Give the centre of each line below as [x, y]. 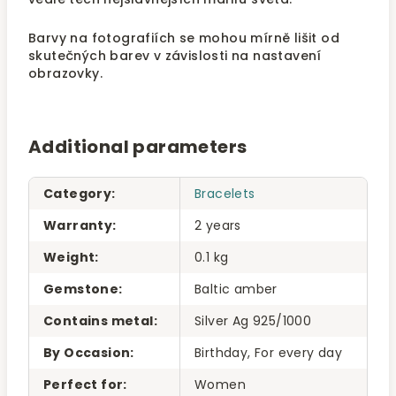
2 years [218, 225]
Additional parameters [138, 147]
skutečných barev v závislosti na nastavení [175, 56]
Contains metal [99, 321]
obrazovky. [68, 73]
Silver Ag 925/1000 [253, 321]
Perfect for [84, 385]
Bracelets [225, 194]
